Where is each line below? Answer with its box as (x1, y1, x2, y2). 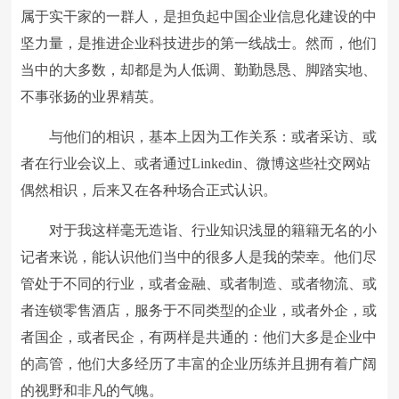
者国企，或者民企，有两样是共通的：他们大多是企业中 (20, 330, 378, 345)
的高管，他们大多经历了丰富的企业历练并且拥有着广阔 (20, 356, 378, 371)
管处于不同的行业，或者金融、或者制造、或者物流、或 (20, 276, 378, 291)
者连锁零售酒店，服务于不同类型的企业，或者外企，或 (20, 303, 378, 318)
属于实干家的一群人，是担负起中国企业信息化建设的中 (20, 9, 378, 24)
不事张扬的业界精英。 (20, 89, 164, 104)
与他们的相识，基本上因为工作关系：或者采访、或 (49, 129, 378, 144)
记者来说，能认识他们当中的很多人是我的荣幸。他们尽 (20, 249, 378, 265)
